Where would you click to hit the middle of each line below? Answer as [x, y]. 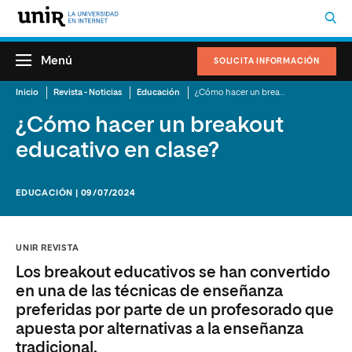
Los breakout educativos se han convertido [173, 273]
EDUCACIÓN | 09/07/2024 [76, 193]
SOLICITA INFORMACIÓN [267, 61]
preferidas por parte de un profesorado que [175, 310]
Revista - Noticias [88, 92]
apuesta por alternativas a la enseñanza [159, 329]
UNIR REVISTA [48, 248]
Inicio [27, 92]
